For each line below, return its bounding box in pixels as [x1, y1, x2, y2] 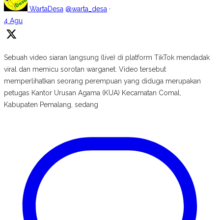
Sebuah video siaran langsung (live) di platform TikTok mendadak [4, 54, 210, 62]
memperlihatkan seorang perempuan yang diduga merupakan [4, 77, 201, 85]
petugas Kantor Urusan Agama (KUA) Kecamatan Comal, [4, 89, 181, 97]
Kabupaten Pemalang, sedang [4, 101, 98, 109]
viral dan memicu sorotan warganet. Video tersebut [4, 65, 166, 74]
